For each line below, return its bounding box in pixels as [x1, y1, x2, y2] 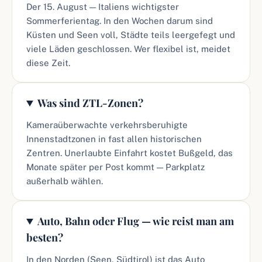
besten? [26, 230, 63, 244]
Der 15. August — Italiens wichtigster [26, 2, 179, 12]
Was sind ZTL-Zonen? [37, 96, 144, 110]
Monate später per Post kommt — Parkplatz [26, 162, 205, 172]
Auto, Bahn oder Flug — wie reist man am [37, 214, 235, 228]
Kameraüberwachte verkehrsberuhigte [26, 120, 188, 130]
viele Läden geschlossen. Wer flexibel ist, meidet [26, 44, 230, 54]
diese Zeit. [26, 58, 70, 68]
